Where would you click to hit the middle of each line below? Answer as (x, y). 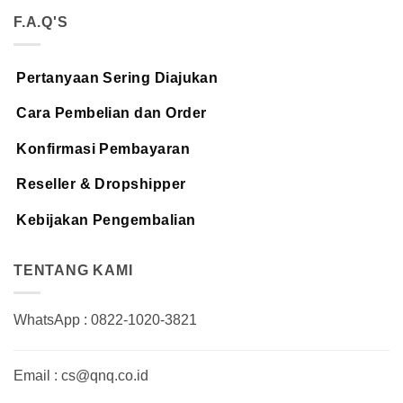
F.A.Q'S (41, 22)
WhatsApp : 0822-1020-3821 (105, 319)
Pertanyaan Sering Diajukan (117, 77)
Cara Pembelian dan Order (112, 113)
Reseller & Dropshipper (101, 184)
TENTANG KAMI (73, 271)
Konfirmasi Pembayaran (103, 148)
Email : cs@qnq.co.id (81, 375)
